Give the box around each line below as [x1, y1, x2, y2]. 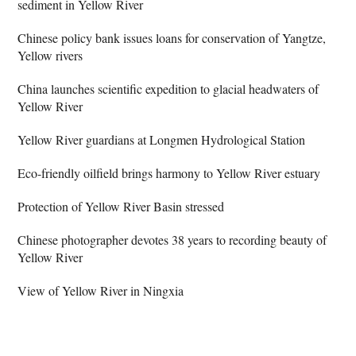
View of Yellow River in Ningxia [17, 281, 184, 299]
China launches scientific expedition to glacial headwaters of [17, 79, 319, 97]
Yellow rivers [17, 46, 83, 64]
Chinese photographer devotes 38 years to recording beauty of [17, 230, 327, 248]
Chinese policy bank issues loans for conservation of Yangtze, [17, 29, 327, 46]
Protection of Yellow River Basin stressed [17, 197, 225, 215]
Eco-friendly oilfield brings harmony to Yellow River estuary [17, 164, 321, 181]
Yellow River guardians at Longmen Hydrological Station [17, 130, 306, 148]
